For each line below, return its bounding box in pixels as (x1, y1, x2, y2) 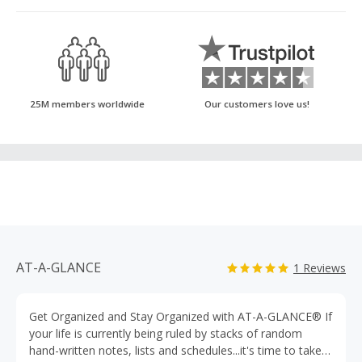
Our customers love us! (204, 98, 309, 110)
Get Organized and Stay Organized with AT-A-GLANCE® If (29, 309, 332, 324)
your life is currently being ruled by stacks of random (29, 326, 302, 341)
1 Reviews (293, 260, 346, 276)
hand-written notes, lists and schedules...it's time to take (29, 343, 322, 358)
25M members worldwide (30, 98, 145, 110)
